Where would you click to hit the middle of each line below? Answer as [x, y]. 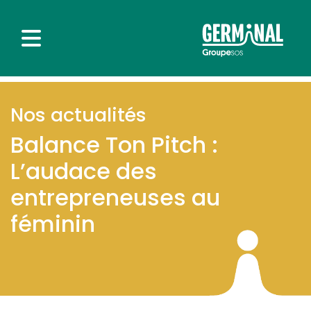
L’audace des [84, 171]
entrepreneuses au [115, 197]
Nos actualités [78, 115]
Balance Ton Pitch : [114, 145]
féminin [53, 224]
